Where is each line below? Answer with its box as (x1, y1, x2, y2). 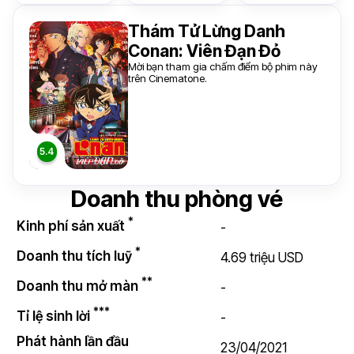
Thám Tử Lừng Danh (127, 21, 285, 41)
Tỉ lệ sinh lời (17, 307, 93, 324)
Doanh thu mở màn (17, 277, 141, 294)
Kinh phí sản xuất (17, 217, 128, 234)
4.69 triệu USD (220, 250, 303, 265)
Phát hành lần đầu (17, 333, 129, 349)
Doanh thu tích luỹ (17, 247, 135, 264)
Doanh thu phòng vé (71, 185, 283, 213)
